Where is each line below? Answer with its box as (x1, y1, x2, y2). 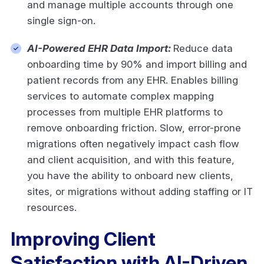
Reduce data (173, 42, 233, 54)
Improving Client (11, 227, 156, 250)
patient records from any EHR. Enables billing (27, 74, 238, 86)
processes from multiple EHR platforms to (27, 105, 223, 118)
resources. (27, 201, 80, 213)
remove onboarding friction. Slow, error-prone (27, 121, 241, 134)
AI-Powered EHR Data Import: (27, 42, 173, 54)
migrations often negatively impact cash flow (27, 137, 239, 150)
